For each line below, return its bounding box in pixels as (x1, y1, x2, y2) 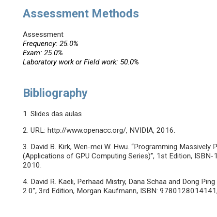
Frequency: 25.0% (23, 39, 79, 48)
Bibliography (23, 86, 88, 100)
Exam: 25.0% (23, 48, 63, 58)
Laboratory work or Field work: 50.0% (23, 58, 139, 67)
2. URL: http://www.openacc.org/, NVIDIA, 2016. (23, 126, 176, 135)
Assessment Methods (23, 7, 139, 21)
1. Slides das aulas (23, 109, 82, 119)
